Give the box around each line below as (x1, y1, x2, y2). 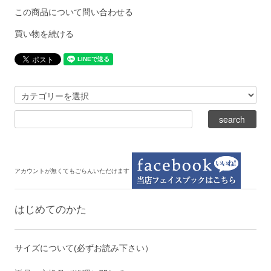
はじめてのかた (15, 203, 87, 215)
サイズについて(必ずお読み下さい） (15, 243, 154, 253)
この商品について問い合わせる (15, 7, 134, 17)
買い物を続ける (15, 28, 74, 39)
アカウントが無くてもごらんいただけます (15, 167, 130, 174)
